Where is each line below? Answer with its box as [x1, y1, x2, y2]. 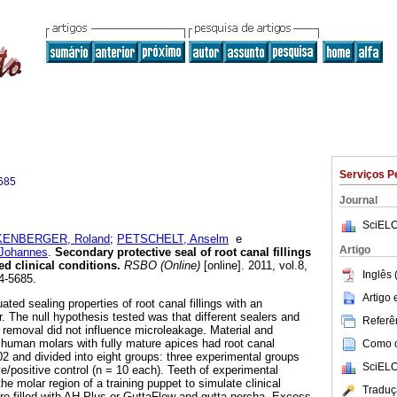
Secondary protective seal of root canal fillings [55, 245, 311, 260]
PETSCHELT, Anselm [117, 232, 229, 246]
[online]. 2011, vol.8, [200, 259, 307, 273]
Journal [339, 194, 378, 206]
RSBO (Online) [121, 259, 200, 273]
